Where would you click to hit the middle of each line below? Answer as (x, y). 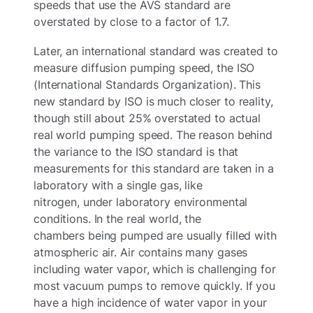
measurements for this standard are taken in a (154, 169)
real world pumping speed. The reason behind (153, 135)
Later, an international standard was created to (156, 51)
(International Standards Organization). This (147, 85)
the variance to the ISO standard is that (136, 152)
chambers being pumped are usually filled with (155, 236)
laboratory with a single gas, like (118, 185)
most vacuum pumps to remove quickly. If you (154, 286)
